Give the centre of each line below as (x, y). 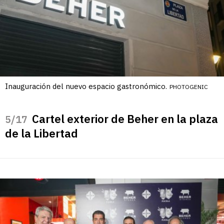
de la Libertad (41, 133)
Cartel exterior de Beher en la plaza (125, 119)
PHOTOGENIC (189, 87)
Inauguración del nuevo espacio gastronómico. (86, 86)
